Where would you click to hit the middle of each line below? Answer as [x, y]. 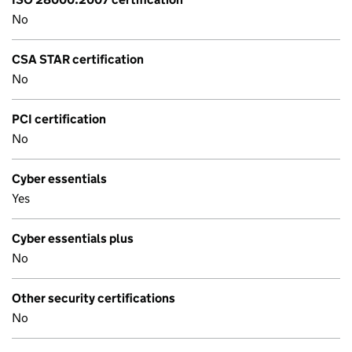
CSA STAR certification [78, 59]
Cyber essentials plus [73, 238]
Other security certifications [93, 298]
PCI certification [59, 119]
